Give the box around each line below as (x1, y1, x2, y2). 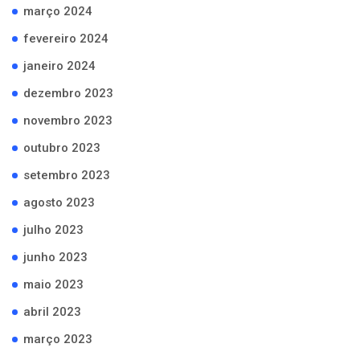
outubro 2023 (23, 141, 100, 155)
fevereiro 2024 (23, 31, 108, 46)
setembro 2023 (23, 168, 110, 182)
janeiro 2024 (23, 59, 96, 73)
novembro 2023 (23, 113, 112, 128)
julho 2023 (23, 223, 84, 237)
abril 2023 (23, 305, 81, 319)
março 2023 (23, 332, 92, 346)
